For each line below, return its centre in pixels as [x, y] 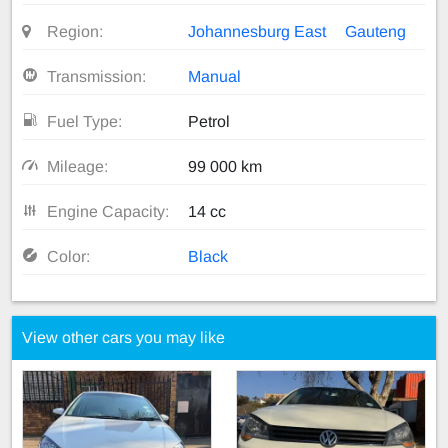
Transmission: [96, 76]
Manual [215, 76]
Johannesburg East [257, 31]
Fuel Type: [84, 121]
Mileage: [77, 166]
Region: [74, 31]
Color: [68, 256]
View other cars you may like [123, 337]
